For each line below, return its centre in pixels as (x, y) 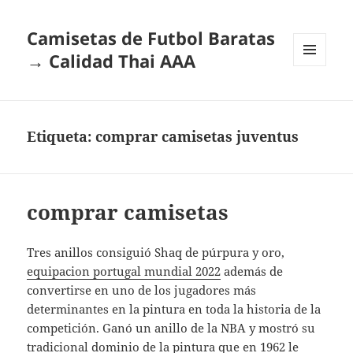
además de (252, 271)
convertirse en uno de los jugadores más (142, 290)
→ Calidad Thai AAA (111, 61)
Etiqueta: (61, 137)
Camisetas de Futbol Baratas (151, 38)
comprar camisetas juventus (197, 137)
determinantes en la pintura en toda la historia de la (174, 309)
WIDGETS (316, 99)
